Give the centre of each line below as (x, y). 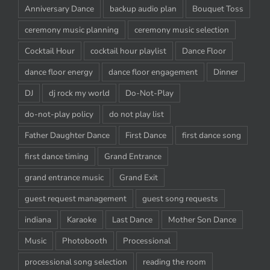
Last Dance (132, 220)
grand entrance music (64, 178)
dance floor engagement (153, 72)
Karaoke (82, 220)
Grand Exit (139, 178)
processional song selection (76, 262)
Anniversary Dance (59, 9)
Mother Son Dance (202, 220)
